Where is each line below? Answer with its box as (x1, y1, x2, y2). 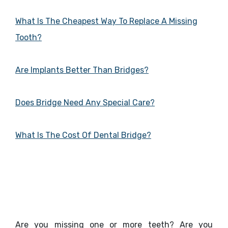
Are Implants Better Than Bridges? (15, 65, 149, 75)
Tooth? (15, 33, 42, 43)
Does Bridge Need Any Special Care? (15, 98, 155, 108)
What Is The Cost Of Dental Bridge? (15, 130, 151, 140)
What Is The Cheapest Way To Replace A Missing (15, 16, 197, 26)
